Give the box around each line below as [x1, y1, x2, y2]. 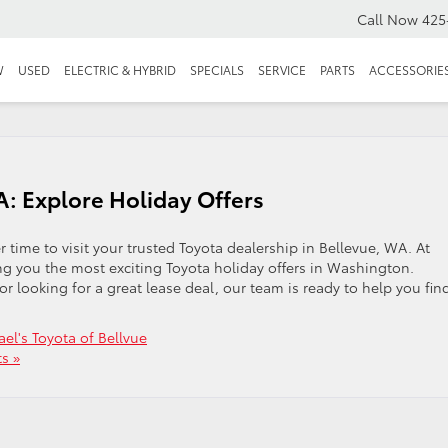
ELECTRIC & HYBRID [64, 62, 176, 79]
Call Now [357, 9, 418, 30]
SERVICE [258, 62, 306, 79]
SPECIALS [190, 62, 244, 79]
